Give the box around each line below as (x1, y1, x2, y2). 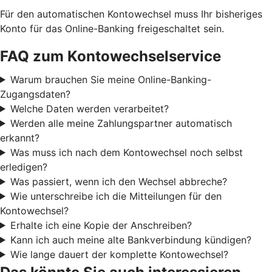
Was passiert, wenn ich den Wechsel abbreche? (10, 175, 227, 188)
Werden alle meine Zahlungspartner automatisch (10, 117, 232, 129)
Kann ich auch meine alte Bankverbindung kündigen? (10, 233, 251, 246)
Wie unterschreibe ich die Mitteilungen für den (10, 189, 222, 202)
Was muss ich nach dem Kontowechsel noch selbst (10, 146, 243, 158)
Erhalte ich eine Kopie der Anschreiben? (10, 219, 192, 231)
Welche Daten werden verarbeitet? (10, 102, 169, 115)
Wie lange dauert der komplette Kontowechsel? (10, 248, 228, 260)
